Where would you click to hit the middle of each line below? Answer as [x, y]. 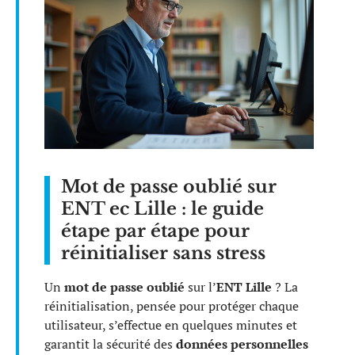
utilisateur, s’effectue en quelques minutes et [171, 324]
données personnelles [242, 344]
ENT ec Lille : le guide [162, 208]
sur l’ [200, 286]
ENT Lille [244, 286]
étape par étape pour [155, 231]
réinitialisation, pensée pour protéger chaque [172, 305]
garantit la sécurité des [110, 344]
